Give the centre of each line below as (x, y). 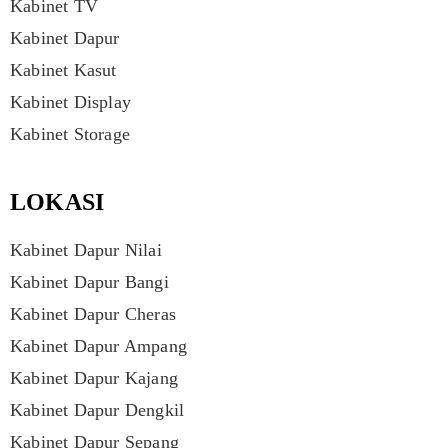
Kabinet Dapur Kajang (94, 377)
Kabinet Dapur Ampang (98, 345)
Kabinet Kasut (63, 69)
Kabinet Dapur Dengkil (97, 409)
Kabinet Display (70, 101)
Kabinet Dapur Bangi (89, 281)
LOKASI (57, 201)
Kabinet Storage (70, 133)
